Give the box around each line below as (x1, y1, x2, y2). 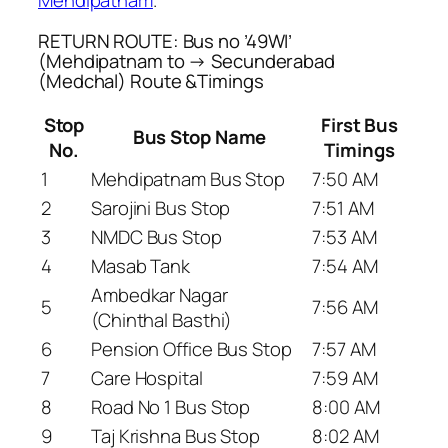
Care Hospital (91, 364, 203, 391)
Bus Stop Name (132, 123, 267, 150)
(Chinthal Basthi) (91, 306, 233, 333)
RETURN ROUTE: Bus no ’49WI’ (38, 28, 293, 55)
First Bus (320, 111, 399, 138)
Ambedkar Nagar (91, 281, 228, 308)
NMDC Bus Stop (91, 223, 222, 250)
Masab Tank (91, 252, 190, 279)
